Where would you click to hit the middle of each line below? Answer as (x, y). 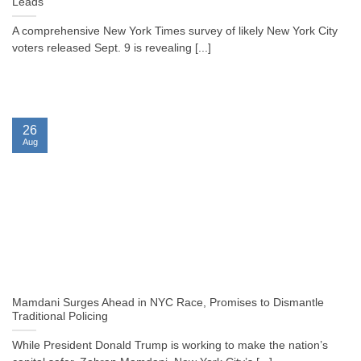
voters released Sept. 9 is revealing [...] (112, 48)
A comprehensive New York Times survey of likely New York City (175, 31)
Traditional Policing (60, 317)
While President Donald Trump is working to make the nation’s (170, 346)
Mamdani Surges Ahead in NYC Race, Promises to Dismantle (168, 303)
